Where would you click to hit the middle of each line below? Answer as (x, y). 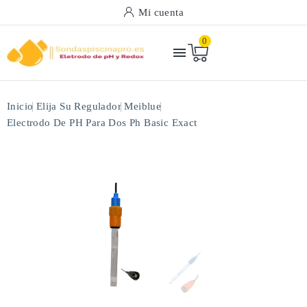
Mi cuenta (161, 12)
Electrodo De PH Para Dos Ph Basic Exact (102, 123)
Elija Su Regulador (79, 106)
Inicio (20, 106)
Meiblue (143, 106)
